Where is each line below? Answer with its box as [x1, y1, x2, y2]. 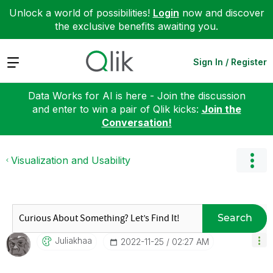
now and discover [179, 7, 264, 19]
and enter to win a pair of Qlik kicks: [32, 102, 202, 115]
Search [217, 212, 252, 224]
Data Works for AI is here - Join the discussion [27, 89, 246, 102]
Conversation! [101, 116, 172, 129]
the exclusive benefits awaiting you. [55, 20, 218, 32]
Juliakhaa [55, 235, 92, 246]
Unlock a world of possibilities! [9, 7, 153, 19]
